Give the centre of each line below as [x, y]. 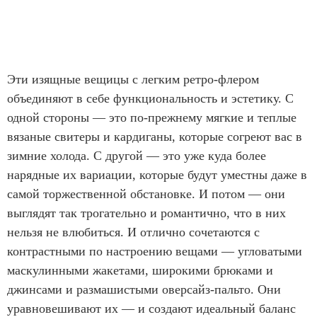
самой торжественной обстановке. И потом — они [146, 194]
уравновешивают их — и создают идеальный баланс [151, 308]
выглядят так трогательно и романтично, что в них [146, 213]
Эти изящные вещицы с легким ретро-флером [133, 79]
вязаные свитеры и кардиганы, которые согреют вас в [155, 136]
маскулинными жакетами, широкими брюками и [140, 270]
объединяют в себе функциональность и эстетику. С [150, 98]
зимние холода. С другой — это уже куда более [137, 155]
